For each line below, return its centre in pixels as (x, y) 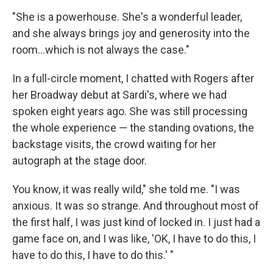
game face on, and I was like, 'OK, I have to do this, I (134, 238)
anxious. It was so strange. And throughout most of (136, 205)
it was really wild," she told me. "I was (151, 189)
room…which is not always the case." (101, 49)
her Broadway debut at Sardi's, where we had (119, 94)
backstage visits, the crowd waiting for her (114, 144)
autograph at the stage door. (80, 160)
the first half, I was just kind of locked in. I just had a (136, 222)
